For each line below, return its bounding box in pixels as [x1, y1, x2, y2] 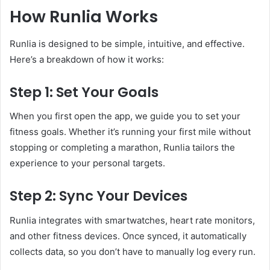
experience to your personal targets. [10, 157, 165, 169]
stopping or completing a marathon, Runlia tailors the [10, 142, 235, 154]
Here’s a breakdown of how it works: [10, 53, 164, 65]
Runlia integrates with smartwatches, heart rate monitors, [10, 214, 255, 226]
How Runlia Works [10, 5, 158, 28]
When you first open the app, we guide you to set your [10, 110, 240, 122]
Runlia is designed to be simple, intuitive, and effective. [10, 37, 245, 49]
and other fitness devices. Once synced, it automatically [10, 230, 246, 242]
